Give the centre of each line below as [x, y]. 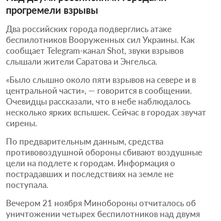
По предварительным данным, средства [85, 141]
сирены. [21, 123]
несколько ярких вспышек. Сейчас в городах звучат [106, 112]
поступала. [27, 184]
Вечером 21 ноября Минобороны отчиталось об [101, 203]
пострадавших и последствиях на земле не [90, 174]
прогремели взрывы [52, 10]
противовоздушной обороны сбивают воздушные [104, 152]
